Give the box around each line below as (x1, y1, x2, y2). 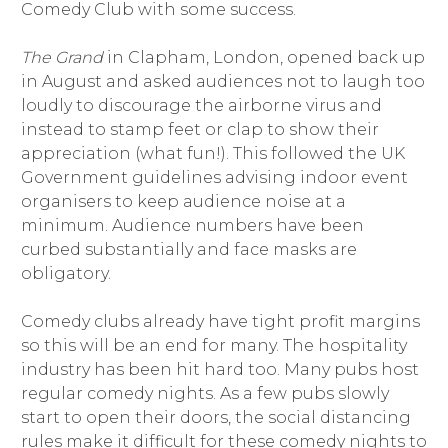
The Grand (20, 48, 103, 68)
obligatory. (20, 264, 111, 284)
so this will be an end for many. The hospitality (20, 336, 407, 356)
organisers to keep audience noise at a (20, 192, 346, 212)
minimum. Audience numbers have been (20, 216, 364, 236)
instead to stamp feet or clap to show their (20, 120, 379, 140)
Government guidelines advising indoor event (20, 168, 408, 188)
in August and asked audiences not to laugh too (20, 72, 425, 92)
